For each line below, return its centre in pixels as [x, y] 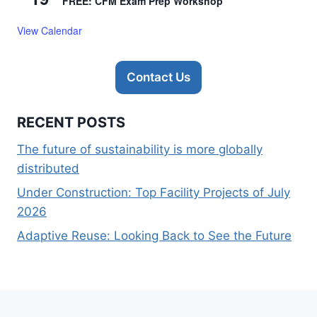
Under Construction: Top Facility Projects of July [154, 192]
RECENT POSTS [71, 123]
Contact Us [158, 77]
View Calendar [50, 30]
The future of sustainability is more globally [140, 150]
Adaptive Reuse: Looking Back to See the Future [154, 235]
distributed [48, 169]
